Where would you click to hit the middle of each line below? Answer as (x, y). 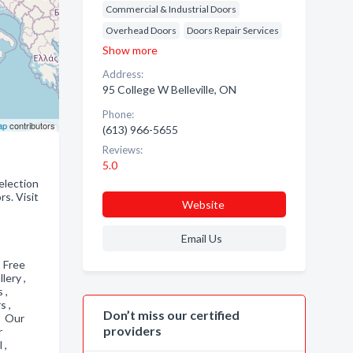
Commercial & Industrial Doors (171, 9)
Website (203, 204)
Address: (123, 74)
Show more (130, 50)
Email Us (201, 238)
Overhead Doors (141, 30)
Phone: (118, 114)
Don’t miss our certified (171, 315)
